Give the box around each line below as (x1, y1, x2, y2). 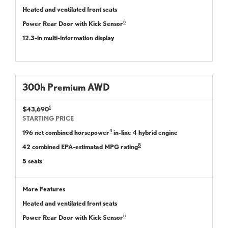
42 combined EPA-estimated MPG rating (22, 142, 138, 151)
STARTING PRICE (22, 114, 74, 122)
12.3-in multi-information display (22, 34, 114, 42)
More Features (22, 185, 65, 193)
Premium (47, 80, 85, 93)
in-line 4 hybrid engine (112, 128, 178, 136)
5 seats (22, 157, 42, 165)
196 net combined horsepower (22, 128, 109, 136)
